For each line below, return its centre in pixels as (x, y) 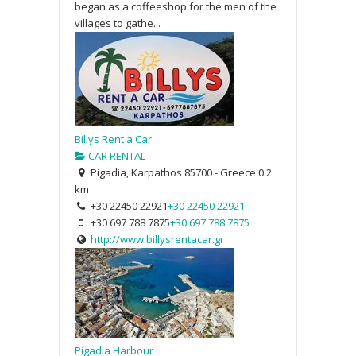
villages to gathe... (118, 23)
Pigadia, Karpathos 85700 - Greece (172, 172)
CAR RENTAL (116, 155)
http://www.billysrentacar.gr (157, 239)
